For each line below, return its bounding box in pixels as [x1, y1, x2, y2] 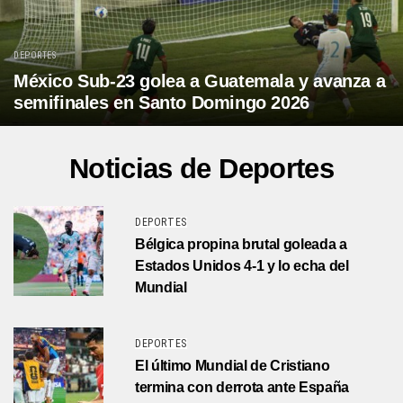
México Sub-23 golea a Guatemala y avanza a [13, 70, 386, 91]
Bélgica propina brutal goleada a [135, 236, 347, 252]
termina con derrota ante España [135, 379, 350, 395]
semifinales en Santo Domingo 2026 [13, 92, 309, 112]
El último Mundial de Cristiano [135, 357, 330, 373]
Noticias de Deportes [68, 152, 335, 184]
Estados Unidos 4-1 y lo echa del [135, 257, 349, 273]
